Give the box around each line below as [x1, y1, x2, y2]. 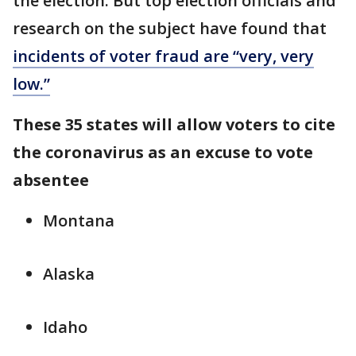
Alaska [43, 263, 95, 284]
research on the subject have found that [13, 17, 327, 39]
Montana [43, 210, 114, 231]
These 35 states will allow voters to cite [13, 114, 335, 135]
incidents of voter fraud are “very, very [13, 45, 314, 67]
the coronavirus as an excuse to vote [13, 141, 313, 163]
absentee [13, 169, 89, 191]
